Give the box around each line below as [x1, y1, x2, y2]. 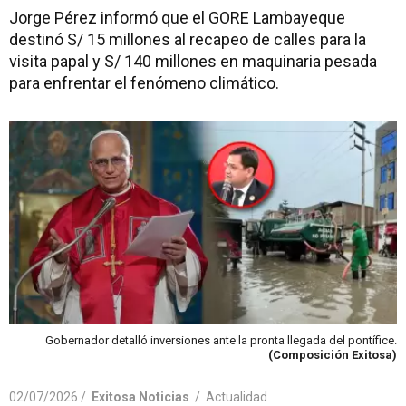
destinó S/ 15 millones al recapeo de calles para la [9, 30, 366, 49]
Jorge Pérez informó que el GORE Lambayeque [9, 8, 345, 27]
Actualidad [206, 389, 267, 404]
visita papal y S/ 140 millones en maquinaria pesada [9, 52, 377, 71]
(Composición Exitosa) [268, 347, 397, 362]
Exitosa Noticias [92, 389, 189, 404]
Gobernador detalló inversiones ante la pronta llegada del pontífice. [45, 333, 397, 347]
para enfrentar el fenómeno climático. [9, 73, 279, 92]
